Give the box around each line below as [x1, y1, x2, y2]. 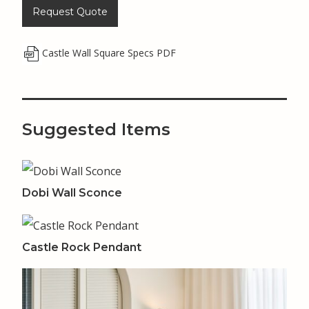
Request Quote [32, 5, 108, 18]
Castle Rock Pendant [22, 240, 141, 254]
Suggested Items [22, 119, 170, 140]
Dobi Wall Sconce [22, 186, 122, 200]
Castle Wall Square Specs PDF [42, 46, 176, 59]
